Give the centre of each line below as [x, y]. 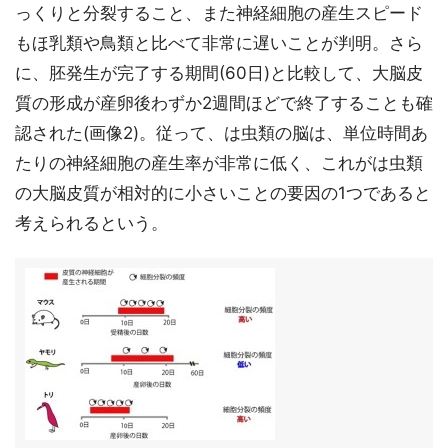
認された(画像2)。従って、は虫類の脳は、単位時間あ [221, 133]
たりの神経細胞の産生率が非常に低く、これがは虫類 [219, 163]
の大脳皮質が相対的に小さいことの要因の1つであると [223, 193]
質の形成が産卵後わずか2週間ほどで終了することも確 [224, 103]
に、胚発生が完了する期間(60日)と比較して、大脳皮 [219, 73]
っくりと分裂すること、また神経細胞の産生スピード [219, 13]
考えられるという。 [91, 223]
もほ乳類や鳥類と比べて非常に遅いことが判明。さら [219, 43]
